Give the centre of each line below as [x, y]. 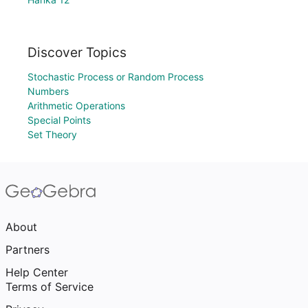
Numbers [48, 91]
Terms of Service [49, 287]
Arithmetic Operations [76, 106]
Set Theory [52, 134]
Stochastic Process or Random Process [115, 77]
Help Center [37, 272]
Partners [27, 250]
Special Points [59, 120]
